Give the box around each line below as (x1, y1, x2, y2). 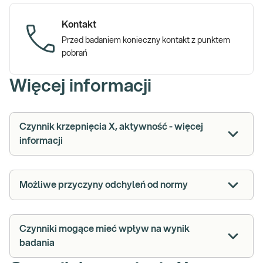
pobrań (62, 49, 87, 58)
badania (19, 238, 55, 248)
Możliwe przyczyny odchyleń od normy (19, 180, 188, 190)
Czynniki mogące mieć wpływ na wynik (19, 224, 190, 234)
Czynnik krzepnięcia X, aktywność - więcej (19, 122, 203, 131)
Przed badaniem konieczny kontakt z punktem (62, 36, 230, 45)
